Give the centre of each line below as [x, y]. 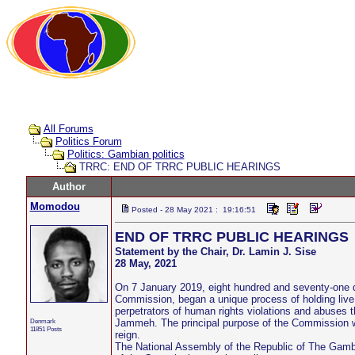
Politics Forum [88, 142]
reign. [127, 335]
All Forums [68, 129]
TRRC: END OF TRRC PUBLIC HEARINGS [178, 167]
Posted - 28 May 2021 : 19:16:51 [193, 210]
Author [69, 187]
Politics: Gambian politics [126, 155]
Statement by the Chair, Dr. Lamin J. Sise [215, 252]
